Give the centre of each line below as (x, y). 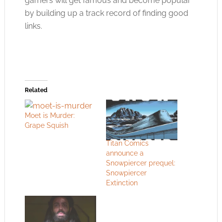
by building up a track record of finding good (106, 13)
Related (36, 90)
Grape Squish (46, 125)
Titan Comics (127, 143)
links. (33, 26)
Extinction (122, 183)
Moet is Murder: (50, 115)
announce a (125, 153)
